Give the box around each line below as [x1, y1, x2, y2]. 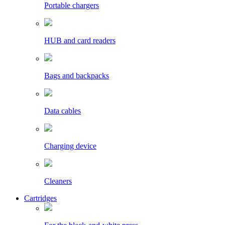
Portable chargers [44, 1, 99, 10]
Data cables [44, 106, 81, 116]
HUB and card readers [44, 36, 116, 45]
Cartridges [24, 194, 57, 203]
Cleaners [44, 177, 72, 186]
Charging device [44, 142, 96, 151]
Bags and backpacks [44, 71, 109, 80]
